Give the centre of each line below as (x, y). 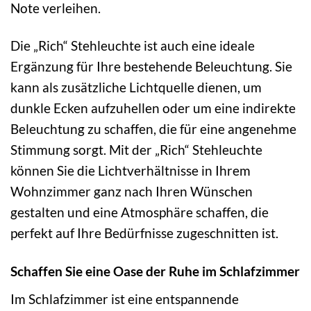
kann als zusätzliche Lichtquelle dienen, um (136, 87)
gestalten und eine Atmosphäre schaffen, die (140, 212)
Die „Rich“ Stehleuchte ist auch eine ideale (133, 46)
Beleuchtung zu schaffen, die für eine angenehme (153, 129)
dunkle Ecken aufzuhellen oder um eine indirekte (153, 108)
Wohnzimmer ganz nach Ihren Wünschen (132, 192)
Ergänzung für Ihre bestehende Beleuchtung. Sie (151, 67)
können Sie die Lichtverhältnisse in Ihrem (131, 171)
